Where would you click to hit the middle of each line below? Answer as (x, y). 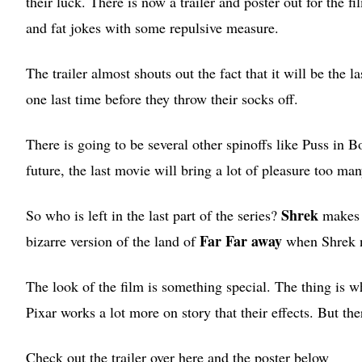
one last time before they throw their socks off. (162, 98)
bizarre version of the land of (113, 240)
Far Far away (241, 240)
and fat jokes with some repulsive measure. (152, 27)
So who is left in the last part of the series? (154, 215)
